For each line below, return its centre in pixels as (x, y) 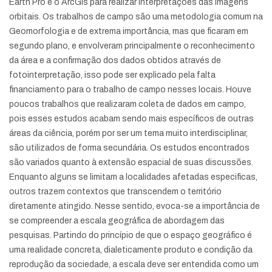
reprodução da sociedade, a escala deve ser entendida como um (134, 264)
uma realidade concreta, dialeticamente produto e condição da (131, 250)
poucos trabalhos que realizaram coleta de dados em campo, (127, 104)
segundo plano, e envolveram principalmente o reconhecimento (132, 46)
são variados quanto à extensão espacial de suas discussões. (131, 162)
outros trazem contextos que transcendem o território (115, 192)
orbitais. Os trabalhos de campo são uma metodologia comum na (136, 17)
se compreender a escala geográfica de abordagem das (117, 221)
